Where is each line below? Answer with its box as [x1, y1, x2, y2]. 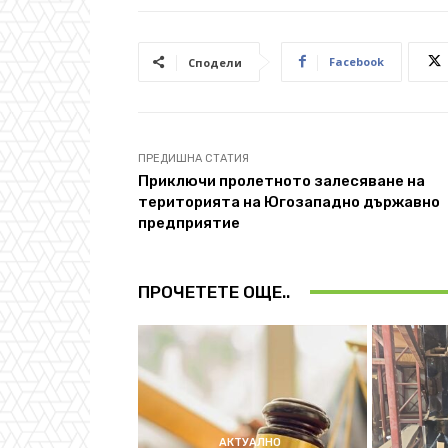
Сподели [188, 54, 242, 70]
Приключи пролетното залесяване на [138, 171, 425, 190]
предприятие [138, 213, 240, 232]
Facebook [329, 53, 384, 69]
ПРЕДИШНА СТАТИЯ [138, 151, 249, 165]
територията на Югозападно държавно [138, 192, 440, 211]
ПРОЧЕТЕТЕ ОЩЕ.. [138, 281, 290, 302]
